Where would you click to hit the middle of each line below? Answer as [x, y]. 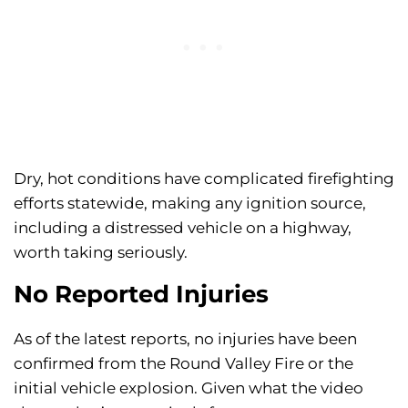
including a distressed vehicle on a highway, [183, 228]
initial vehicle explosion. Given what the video [189, 388]
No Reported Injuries [141, 295]
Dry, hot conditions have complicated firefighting [204, 179]
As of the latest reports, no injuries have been [185, 339]
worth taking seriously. [101, 253]
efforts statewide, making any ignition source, [190, 204]
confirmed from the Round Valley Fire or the [184, 364]
